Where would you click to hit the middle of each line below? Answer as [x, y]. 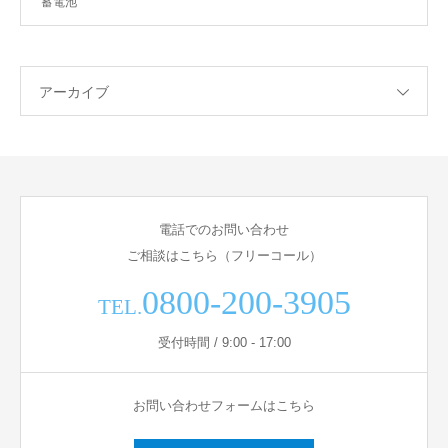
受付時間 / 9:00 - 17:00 [224, 343]
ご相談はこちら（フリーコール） [224, 256]
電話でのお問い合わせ [224, 230]
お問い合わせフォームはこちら [224, 406]
